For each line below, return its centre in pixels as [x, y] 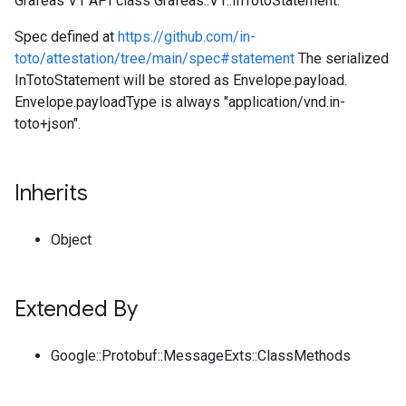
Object [71, 240]
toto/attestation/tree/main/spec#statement [155, 58]
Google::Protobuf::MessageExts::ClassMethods [201, 356]
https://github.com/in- [187, 37]
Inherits [51, 193]
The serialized [342, 58]
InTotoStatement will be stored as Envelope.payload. [181, 80]
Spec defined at [66, 37]
